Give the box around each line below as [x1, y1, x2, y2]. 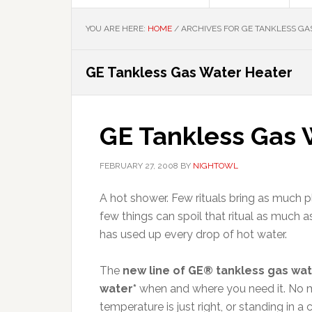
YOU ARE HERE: [86, 24, 148, 33]
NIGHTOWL [193, 161, 238, 171]
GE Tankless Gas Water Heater [86, 64, 292, 81]
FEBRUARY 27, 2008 [100, 161, 178, 171]
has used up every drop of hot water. [100, 228, 287, 241]
